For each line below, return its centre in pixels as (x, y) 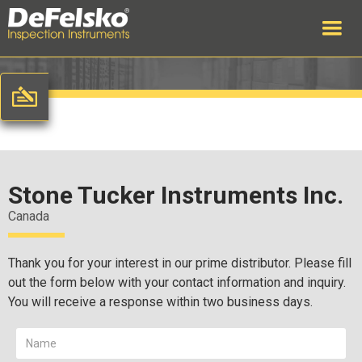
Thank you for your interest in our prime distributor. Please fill (180, 263)
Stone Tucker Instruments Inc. (176, 195)
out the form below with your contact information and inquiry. (177, 282)
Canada (29, 216)
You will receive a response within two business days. (160, 302)
